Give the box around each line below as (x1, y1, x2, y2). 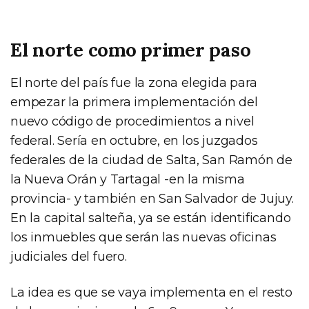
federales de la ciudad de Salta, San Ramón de (10, 152, 292, 168)
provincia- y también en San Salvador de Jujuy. (10, 190, 294, 206)
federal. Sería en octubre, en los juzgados (10, 132, 258, 148)
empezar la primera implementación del (10, 94, 258, 110)
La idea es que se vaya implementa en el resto (10, 284, 292, 300)
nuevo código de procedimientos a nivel (10, 113, 255, 129)
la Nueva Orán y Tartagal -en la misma (10, 171, 245, 187)
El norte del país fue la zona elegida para (10, 74, 257, 90)
